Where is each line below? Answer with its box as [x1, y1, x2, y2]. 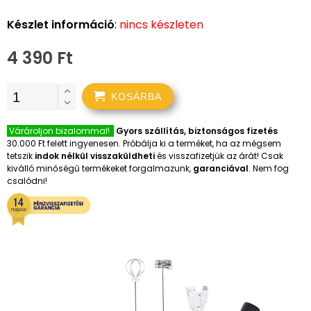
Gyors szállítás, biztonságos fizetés [116, 125, 278, 137]
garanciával [193, 162, 249, 174]
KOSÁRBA [111, 91, 162, 102]
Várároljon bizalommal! [9, 125, 112, 137]
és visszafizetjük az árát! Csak [155, 150, 283, 162]
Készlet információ [7, 17, 115, 33]
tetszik [7, 150, 35, 162]
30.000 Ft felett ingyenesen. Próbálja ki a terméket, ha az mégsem [7, 137, 281, 149]
